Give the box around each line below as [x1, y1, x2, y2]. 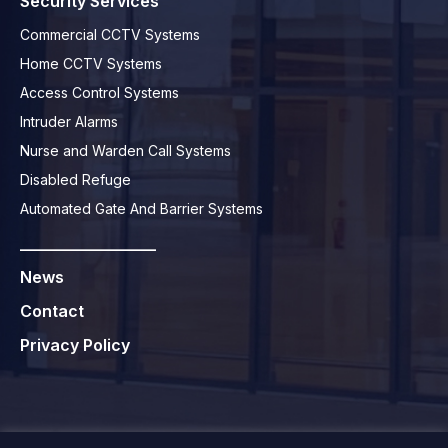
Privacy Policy [20, 335, 130, 356]
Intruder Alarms [20, 113, 118, 131]
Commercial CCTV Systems [20, 26, 200, 44]
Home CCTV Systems [20, 55, 162, 73]
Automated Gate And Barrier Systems [20, 200, 263, 218]
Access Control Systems [20, 84, 179, 102]
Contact [20, 301, 84, 322]
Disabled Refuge [20, 171, 131, 189]
